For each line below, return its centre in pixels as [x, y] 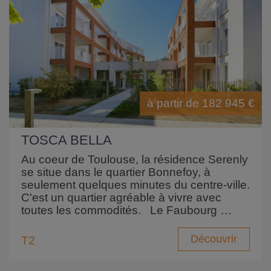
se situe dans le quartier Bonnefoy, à [116, 172]
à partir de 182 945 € [201, 103]
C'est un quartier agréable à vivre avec [121, 198]
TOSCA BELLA [67, 140]
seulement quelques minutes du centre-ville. [135, 185]
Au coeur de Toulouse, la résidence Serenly [135, 160]
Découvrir [214, 239]
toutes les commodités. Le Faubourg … [126, 211]
